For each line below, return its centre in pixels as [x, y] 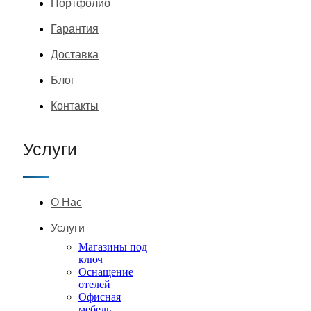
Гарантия [75, 29]
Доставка [75, 55]
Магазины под [113, 247]
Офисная [100, 297]
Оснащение [106, 272]
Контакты [75, 106]
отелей [94, 285]
